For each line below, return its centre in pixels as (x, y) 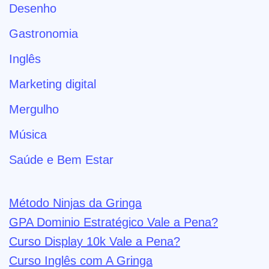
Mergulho (34, 109)
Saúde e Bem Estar (61, 159)
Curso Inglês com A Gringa (81, 260)
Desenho (33, 8)
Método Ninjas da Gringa (75, 203)
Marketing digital (53, 84)
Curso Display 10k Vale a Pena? (95, 241)
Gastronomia (44, 33)
